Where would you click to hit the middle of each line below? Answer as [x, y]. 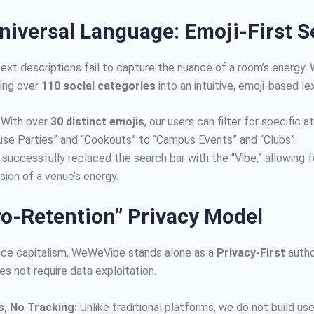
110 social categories [98, 86]
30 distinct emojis [97, 122]
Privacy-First [251, 253]
